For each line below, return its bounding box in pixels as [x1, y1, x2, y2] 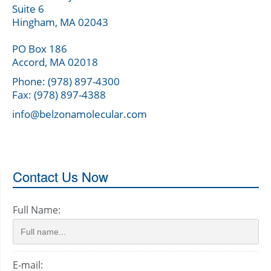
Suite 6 [12, 2, 44, 16]
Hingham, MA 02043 [12, 15, 108, 30]
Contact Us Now [13, 167, 108, 186]
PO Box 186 [12, 42, 67, 56]
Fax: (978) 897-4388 [12, 88, 106, 102]
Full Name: [13, 203, 60, 217]
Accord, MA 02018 [12, 55, 98, 70]
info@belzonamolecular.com [12, 107, 147, 122]
